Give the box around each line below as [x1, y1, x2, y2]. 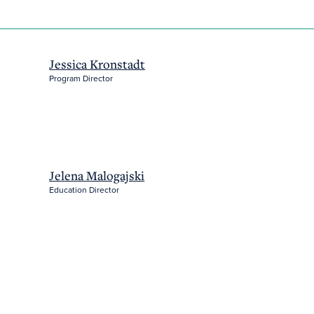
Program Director [49, 71, 114, 85]
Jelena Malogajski [49, 168, 145, 184]
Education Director [49, 184, 120, 197]
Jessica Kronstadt [49, 55, 146, 72]
